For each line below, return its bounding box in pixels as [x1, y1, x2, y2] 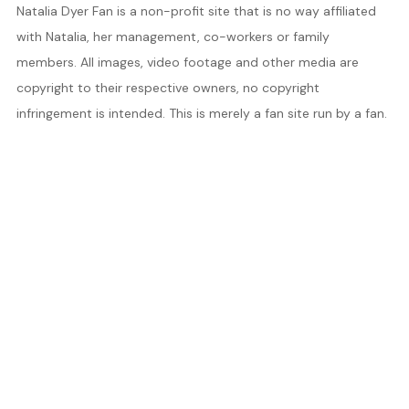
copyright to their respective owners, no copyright [16, 79, 320, 96]
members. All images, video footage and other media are [16, 54, 359, 70]
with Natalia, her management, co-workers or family [16, 28, 330, 45]
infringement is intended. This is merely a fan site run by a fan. [16, 105, 387, 121]
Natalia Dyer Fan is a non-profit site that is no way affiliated [16, 3, 376, 19]
